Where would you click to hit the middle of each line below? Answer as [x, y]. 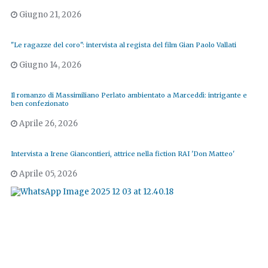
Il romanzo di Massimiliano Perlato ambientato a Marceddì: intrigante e [129, 95]
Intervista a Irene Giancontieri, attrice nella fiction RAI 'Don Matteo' [123, 154]
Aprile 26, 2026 [48, 124]
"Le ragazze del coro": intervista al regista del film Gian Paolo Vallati [124, 45]
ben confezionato [40, 104]
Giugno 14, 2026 [49, 65]
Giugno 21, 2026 [49, 15]
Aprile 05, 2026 [47, 174]
